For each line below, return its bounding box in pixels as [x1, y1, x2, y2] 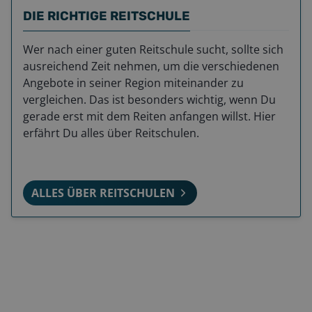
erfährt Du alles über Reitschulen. [23, 125, 199, 141]
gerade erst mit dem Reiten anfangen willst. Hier [23, 109, 276, 125]
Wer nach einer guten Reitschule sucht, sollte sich [23, 42, 283, 58]
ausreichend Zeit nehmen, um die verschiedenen [23, 58, 279, 75]
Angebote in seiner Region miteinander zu [23, 75, 244, 91]
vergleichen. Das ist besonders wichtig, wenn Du [23, 92, 276, 108]
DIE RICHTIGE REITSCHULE [23, 8, 190, 24]
